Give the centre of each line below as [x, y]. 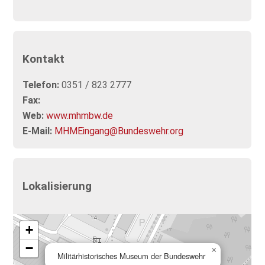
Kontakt [44, 59]
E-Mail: [38, 131]
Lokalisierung [57, 186]
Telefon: [41, 85]
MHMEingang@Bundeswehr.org [119, 131]
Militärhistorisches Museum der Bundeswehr [132, 256]
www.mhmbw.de [80, 116]
